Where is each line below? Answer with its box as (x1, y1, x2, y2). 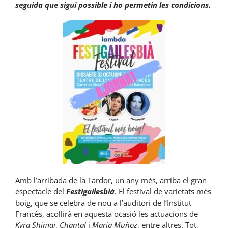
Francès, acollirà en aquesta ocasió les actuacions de (15, 209, 198, 219)
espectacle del (15, 186, 66, 197)
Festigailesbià (66, 186, 115, 197)
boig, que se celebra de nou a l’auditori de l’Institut (15, 197, 191, 208)
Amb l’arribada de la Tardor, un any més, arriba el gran (15, 175, 207, 186)
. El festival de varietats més (115, 186, 211, 197)
